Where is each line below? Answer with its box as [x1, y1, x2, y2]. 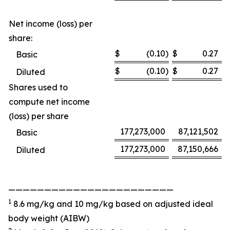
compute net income [9, 97, 90, 107]
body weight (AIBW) [8, 213, 89, 223]
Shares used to [9, 82, 68, 92]
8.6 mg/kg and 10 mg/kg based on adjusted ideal [11, 199, 213, 209]
